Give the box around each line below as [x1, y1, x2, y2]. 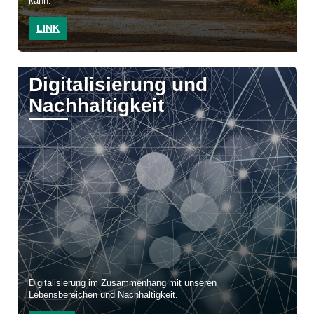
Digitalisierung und [29, 74, 208, 96]
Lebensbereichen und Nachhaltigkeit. [29, 290, 182, 301]
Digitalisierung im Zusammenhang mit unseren [29, 278, 217, 289]
